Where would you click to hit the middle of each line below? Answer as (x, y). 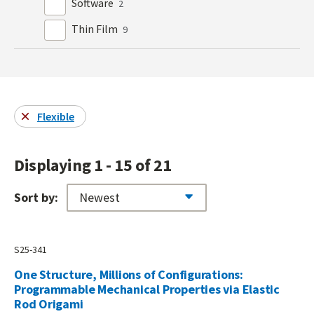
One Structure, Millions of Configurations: (129, 274)
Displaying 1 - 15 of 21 (93, 165)
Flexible (56, 117)
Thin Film (96, 28)
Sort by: (36, 198)
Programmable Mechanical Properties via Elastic (147, 289)
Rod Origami (49, 303)
